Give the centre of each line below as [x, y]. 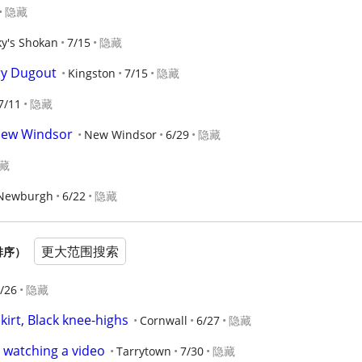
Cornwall [164, 320]
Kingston [92, 73]
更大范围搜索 [80, 251]
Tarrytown [144, 351]
